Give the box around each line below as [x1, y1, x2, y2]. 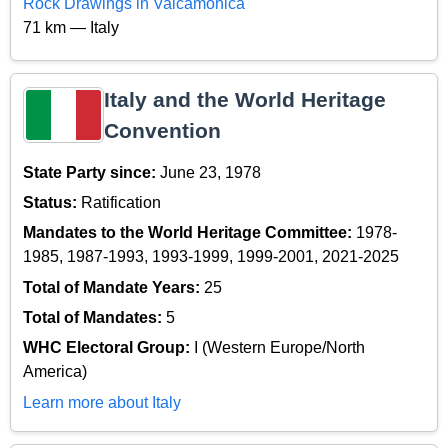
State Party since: [23, 163, 160, 181]
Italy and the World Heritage [104, 87, 386, 111]
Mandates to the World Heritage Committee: [23, 224, 356, 242]
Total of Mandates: [23, 309, 166, 327]
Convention [104, 118, 221, 142]
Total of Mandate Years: [23, 278, 204, 296]
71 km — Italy [23, 18, 119, 36]
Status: [23, 193, 81, 211]
